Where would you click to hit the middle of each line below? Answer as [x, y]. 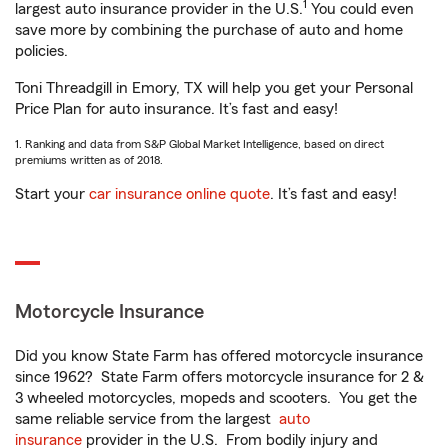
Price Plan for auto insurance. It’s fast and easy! [176, 109]
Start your [52, 194]
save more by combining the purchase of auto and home [209, 30]
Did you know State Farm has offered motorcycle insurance [219, 356]
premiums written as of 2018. [89, 160]
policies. [41, 51]
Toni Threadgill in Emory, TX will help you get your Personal [214, 88]
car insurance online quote [179, 194]
